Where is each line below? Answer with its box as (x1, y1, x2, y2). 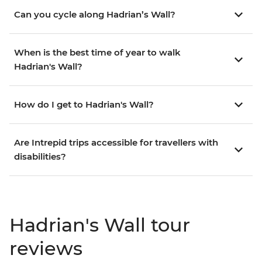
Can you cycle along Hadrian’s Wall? (14, 9, 175, 20)
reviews (9, 237, 82, 260)
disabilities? (14, 151, 66, 163)
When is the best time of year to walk (14, 47, 181, 58)
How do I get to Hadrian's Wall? (14, 99, 154, 111)
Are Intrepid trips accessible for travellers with (14, 137, 218, 149)
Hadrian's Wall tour (9, 213, 190, 237)
